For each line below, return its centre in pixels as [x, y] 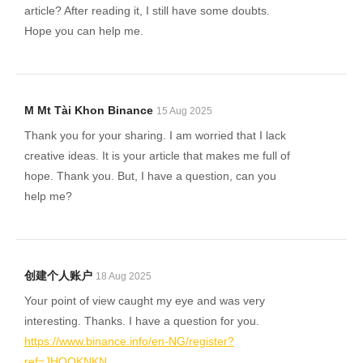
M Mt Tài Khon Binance [89, 110]
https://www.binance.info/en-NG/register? [129, 341]
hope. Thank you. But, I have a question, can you [150, 176]
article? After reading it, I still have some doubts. [147, 11]
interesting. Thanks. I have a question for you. [142, 321]
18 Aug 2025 [124, 276]
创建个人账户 [58, 275]
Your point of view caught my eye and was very [145, 301]
